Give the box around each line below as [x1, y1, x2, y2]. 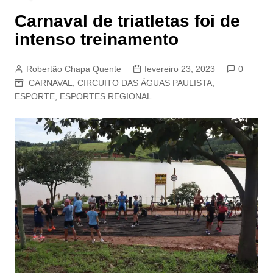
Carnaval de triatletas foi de [14, 12, 240, 31]
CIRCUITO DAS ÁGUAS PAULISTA [77, 78, 212, 88]
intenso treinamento [14, 30, 179, 49]
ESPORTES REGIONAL [59, 91, 152, 102]
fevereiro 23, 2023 [144, 64, 215, 74]
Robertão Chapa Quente [26, 64, 121, 74]
